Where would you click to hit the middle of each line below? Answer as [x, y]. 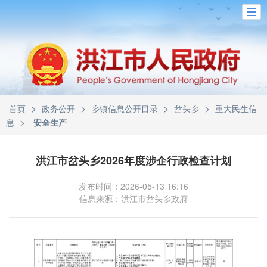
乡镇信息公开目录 [125, 108]
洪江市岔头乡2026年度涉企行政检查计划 [133, 160]
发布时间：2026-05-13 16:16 [133, 186]
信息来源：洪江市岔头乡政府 [133, 198]
